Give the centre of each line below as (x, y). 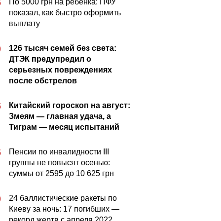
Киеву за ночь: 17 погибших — (64, 209)
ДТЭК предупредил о (50, 59)
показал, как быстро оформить (65, 13)
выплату (24, 23)
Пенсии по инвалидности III (59, 152)
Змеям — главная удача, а (60, 116)
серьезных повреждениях (60, 70)
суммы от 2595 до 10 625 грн (61, 173)
